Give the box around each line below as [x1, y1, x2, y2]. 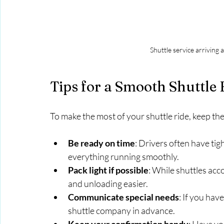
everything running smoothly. [68, 150, 179, 162]
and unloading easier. [68, 177, 148, 189]
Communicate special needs [68, 191, 179, 202]
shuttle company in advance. [68, 204, 175, 216]
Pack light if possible [68, 164, 148, 175]
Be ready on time [68, 137, 135, 148]
